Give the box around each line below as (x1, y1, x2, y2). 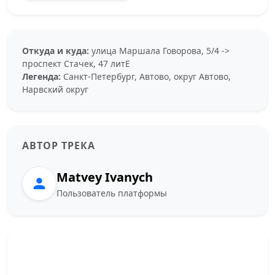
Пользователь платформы (56, 187, 167, 199)
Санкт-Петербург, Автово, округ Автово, (61, 71, 231, 83)
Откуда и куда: (22, 45, 89, 57)
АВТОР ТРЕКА (22, 139, 95, 153)
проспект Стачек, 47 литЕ (22, 58, 130, 70)
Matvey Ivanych (56, 168, 153, 185)
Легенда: (22, 71, 61, 83)
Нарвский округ (22, 83, 88, 96)
